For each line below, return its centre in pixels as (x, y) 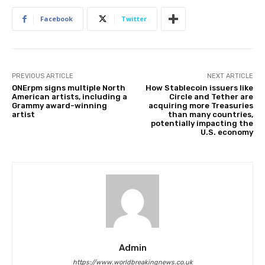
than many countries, (210, 115)
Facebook (56, 19)
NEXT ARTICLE (230, 76)
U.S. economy (227, 132)
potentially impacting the (202, 124)
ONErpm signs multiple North (69, 88)
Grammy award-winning (59, 106)
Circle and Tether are (211, 97)
